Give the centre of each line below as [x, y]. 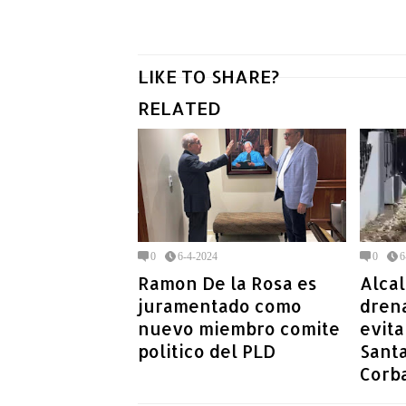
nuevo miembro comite [239, 328]
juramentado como [220, 305]
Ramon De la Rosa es [227, 283]
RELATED [179, 108]
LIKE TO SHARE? [208, 77]
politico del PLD [207, 351]
